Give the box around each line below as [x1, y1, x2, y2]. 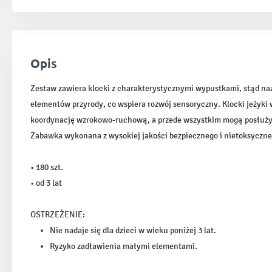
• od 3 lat [30, 178, 62, 188]
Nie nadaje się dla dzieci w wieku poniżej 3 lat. [50, 225, 216, 236]
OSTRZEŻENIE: [30, 209, 85, 220]
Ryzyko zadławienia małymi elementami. [50, 241, 197, 251]
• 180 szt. [30, 162, 63, 172]
